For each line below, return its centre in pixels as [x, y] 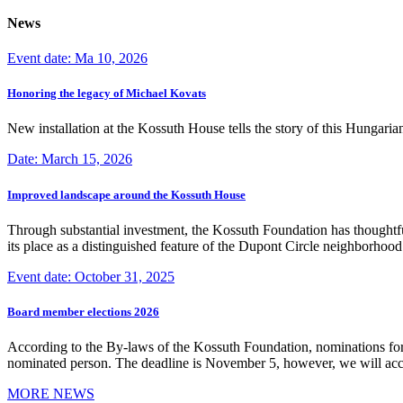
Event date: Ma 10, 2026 [77, 58]
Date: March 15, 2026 [70, 159]
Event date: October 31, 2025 [91, 276]
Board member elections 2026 [83, 311]
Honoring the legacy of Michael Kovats [107, 94]
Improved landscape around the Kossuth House [126, 194]
